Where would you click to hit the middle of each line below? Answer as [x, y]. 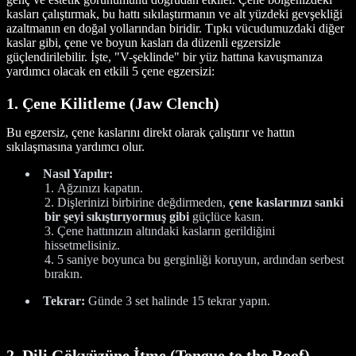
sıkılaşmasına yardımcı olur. [75, 146]
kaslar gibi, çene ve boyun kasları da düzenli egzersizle [143, 42]
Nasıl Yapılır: [78, 173]
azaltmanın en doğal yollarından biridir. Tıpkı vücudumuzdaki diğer [175, 28]
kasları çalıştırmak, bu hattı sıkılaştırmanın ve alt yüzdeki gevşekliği [174, 14]
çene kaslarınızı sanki [286, 202]
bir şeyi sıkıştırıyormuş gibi [117, 216]
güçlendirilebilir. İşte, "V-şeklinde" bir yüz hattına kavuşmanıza [164, 56]
